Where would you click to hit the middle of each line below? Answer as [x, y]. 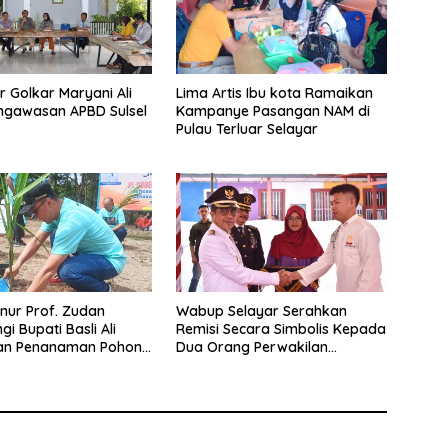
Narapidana [216, 364]
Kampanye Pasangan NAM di [272, 110]
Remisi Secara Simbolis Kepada [280, 328]
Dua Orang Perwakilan [251, 346]
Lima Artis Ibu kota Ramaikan [274, 92]
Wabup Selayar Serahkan [261, 310]
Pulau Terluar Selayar [246, 128]
